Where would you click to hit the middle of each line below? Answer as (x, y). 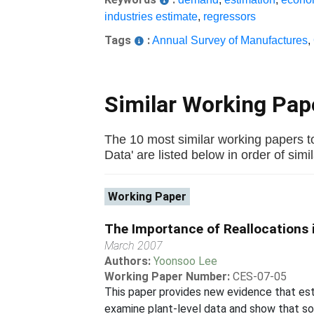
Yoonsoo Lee (186, 261)
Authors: (129, 261)
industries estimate (151, 16)
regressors (230, 16)
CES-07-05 (260, 277)
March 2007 (134, 246)
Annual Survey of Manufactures (230, 40)
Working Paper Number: (168, 277)
